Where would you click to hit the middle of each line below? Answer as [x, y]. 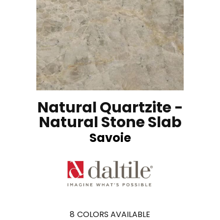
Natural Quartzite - [110, 107]
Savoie [110, 137]
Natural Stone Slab [110, 122]
